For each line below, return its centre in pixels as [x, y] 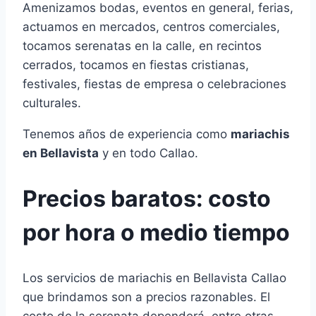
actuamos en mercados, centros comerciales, [151, 27]
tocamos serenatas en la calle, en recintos [142, 46]
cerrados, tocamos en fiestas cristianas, [136, 65]
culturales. [52, 103]
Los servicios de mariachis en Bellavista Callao [154, 278]
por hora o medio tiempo [156, 232]
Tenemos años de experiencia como [127, 134]
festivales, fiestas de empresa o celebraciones [154, 84]
